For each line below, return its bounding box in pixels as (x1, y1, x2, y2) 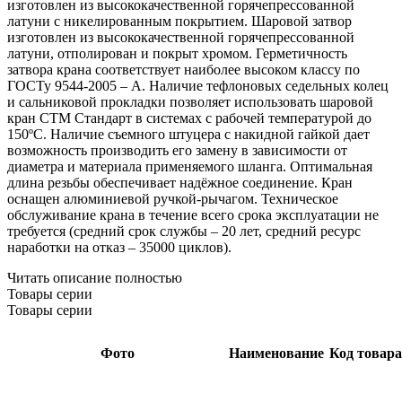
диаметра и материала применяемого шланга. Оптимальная (7, 158, 372, 174)
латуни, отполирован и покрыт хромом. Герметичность (7, 45, 347, 61)
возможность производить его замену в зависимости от (7, 142, 347, 158)
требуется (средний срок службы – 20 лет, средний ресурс (7, 223, 361, 239)
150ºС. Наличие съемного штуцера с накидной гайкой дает (7, 126, 370, 142)
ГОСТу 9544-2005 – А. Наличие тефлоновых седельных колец (7, 77, 389, 93)
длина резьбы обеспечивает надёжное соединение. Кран (7, 174, 353, 190)
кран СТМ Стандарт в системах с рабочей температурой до (7, 109, 371, 126)
